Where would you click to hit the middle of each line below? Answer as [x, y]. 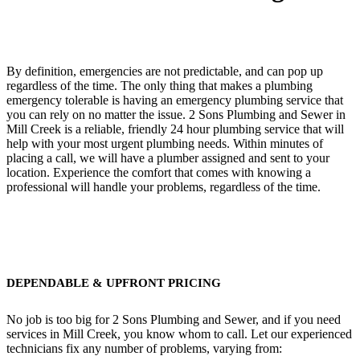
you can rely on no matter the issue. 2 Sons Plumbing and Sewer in [176, 115]
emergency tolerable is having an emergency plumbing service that [175, 100]
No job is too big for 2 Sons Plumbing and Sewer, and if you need [174, 319]
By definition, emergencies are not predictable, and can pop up [165, 72]
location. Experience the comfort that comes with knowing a [159, 173]
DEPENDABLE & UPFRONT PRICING [114, 282]
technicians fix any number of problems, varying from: [144, 348]
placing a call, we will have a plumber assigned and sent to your [168, 158]
